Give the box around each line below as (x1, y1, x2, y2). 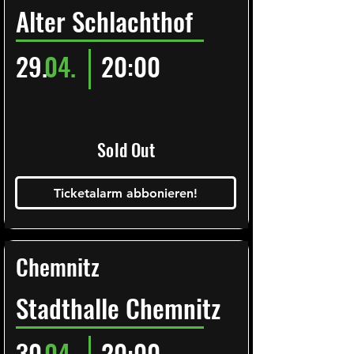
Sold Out (97, 137, 155, 162)
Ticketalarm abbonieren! (54, 185, 198, 201)
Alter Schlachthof (16, 2, 193, 40)
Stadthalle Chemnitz (16, 288, 220, 327)
